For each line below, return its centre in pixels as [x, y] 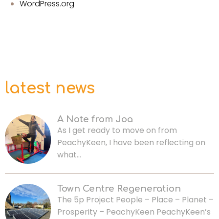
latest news [50, 88]
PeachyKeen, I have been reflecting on [131, 143]
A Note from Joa [95, 120]
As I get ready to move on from [117, 131]
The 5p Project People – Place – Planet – [135, 200]
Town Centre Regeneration [119, 189]
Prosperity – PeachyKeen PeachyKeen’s [134, 212]
